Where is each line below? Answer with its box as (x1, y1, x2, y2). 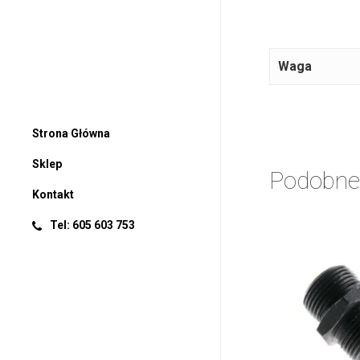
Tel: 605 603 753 (50, 219, 135, 231)
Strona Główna (32, 127, 110, 140)
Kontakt (32, 188, 74, 201)
